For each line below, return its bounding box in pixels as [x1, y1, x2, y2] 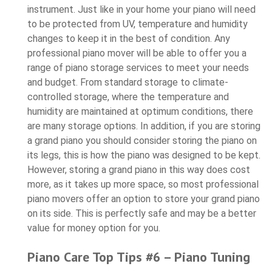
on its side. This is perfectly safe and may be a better [27, 207, 256, 219]
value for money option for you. [27, 222, 160, 234]
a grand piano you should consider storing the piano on [27, 134, 257, 146]
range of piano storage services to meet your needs [27, 61, 249, 73]
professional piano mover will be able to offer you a [27, 47, 246, 59]
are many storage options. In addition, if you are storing [27, 120, 260, 132]
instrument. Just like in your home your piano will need [27, 3, 256, 15]
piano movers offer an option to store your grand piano [27, 192, 260, 205]
